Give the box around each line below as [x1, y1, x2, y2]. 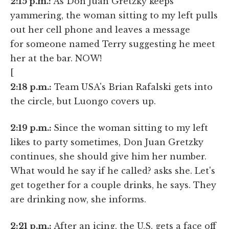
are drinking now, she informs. [10, 194, 146, 204]
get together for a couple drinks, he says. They [10, 179, 216, 190]
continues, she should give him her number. [10, 151, 207, 162]
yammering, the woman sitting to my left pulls [10, 10, 218, 20]
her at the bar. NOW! [10, 53, 102, 63]
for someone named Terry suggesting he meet [10, 38, 215, 49]
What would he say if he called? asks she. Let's [10, 165, 215, 176]
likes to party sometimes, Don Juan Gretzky [10, 136, 203, 147]
